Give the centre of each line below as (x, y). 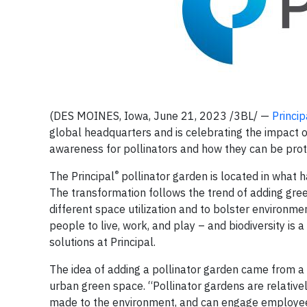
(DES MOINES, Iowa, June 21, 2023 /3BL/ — (161, 116)
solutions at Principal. (102, 242)
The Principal (82, 176)
